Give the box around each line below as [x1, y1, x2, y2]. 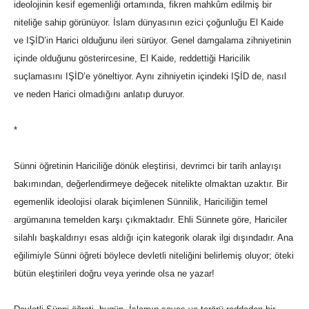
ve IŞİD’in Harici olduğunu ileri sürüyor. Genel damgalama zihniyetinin [14, 35, 291, 46]
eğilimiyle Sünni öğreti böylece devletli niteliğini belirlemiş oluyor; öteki [14, 250, 294, 261]
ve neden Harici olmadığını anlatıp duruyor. [14, 89, 185, 100]
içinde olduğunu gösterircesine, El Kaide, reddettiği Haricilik [14, 53, 250, 64]
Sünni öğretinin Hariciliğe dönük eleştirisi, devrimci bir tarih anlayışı [14, 161, 281, 172]
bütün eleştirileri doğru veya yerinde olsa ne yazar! [14, 268, 215, 279]
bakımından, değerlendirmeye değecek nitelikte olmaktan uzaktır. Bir [14, 179, 288, 190]
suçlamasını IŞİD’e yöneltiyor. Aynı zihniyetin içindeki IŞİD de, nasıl [14, 71, 286, 82]
